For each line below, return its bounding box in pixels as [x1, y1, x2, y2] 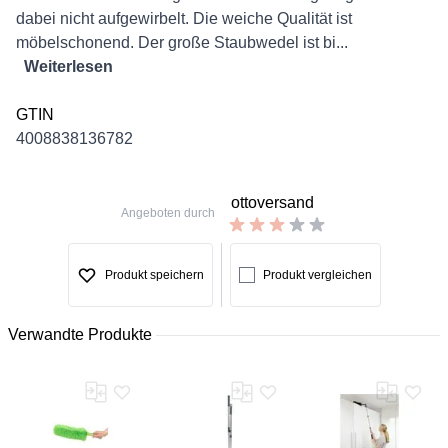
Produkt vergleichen [262, 268, 372, 282]
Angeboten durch [121, 206, 215, 220]
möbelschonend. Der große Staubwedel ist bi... [16, 34, 348, 51]
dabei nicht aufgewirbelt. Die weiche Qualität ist [16, 10, 352, 27]
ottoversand [231, 194, 314, 211]
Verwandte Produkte [8, 326, 152, 343]
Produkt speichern [104, 268, 204, 282]
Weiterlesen [24, 58, 113, 75]
